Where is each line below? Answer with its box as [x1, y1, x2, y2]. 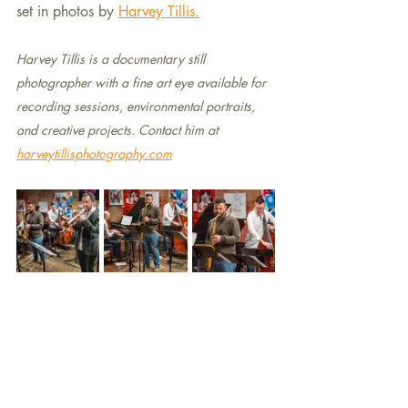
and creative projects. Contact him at [16, 121, 221, 138]
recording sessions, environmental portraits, [16, 97, 259, 115]
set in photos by [16, 2, 118, 21]
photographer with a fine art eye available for [16, 74, 273, 91]
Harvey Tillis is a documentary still [16, 50, 209, 67]
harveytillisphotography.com [16, 145, 172, 162]
